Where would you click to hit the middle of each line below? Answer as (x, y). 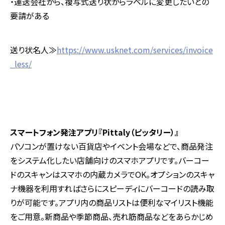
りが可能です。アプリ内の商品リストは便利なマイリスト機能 (112, 203)
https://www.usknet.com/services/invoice (135, 50)
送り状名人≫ (33, 50)
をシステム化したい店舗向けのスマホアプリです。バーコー (110, 160)
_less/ (21, 64)
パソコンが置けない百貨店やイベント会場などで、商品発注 (111, 146)
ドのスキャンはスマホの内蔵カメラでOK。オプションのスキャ (112, 175)
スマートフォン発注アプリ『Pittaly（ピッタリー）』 (94, 132)
